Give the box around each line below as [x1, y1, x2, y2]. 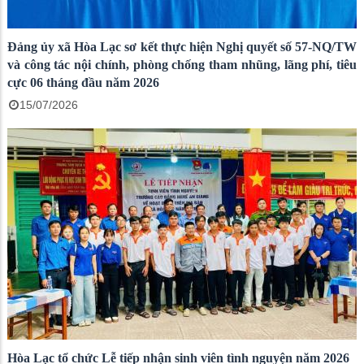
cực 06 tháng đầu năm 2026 [7, 75, 159, 89]
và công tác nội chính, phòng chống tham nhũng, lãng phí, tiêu [7, 57, 357, 71]
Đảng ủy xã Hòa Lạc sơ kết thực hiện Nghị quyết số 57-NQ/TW [7, 39, 357, 54]
